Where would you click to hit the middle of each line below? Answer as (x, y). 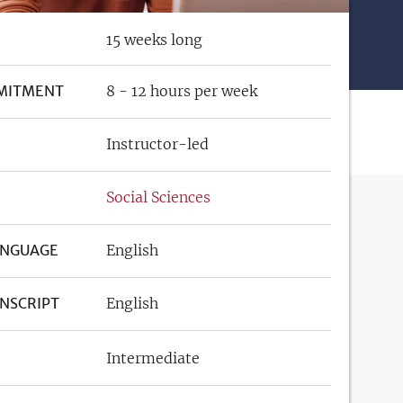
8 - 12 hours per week (182, 91)
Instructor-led (157, 144)
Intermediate (153, 358)
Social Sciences (158, 197)
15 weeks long (154, 40)
